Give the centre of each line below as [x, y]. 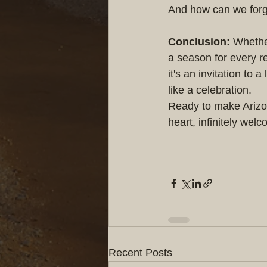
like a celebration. [210, 90]
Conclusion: [199, 42]
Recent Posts [140, 253]
